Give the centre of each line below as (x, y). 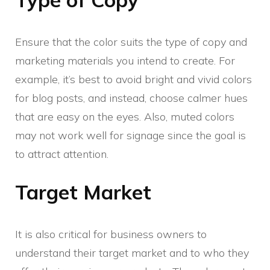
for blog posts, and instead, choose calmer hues (131, 98)
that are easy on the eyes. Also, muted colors (125, 116)
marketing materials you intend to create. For (125, 60)
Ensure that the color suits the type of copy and (131, 42)
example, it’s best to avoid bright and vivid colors (133, 79)
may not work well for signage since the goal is (130, 135)
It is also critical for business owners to (111, 234)
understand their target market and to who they (132, 253)
